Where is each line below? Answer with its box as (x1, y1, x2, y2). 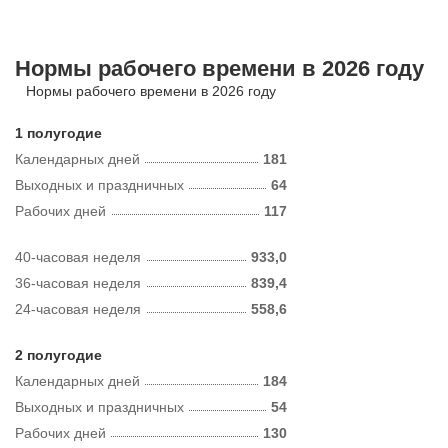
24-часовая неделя (15, 301, 141, 317)
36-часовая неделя (15, 275, 141, 291)
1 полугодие (15, 125, 102, 141)
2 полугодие (15, 347, 102, 363)
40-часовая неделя (15, 249, 141, 265)
